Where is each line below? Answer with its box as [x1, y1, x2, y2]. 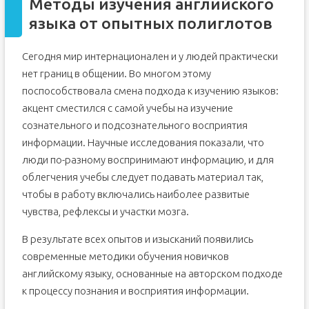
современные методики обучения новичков [21, 250, 229, 262]
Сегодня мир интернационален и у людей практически [21, 50, 278, 62]
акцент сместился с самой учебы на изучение [21, 102, 233, 114]
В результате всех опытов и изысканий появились [21, 233, 253, 245]
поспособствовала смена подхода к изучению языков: [21, 85, 279, 97]
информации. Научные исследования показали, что [21, 137, 264, 148]
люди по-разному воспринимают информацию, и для [21, 154, 274, 166]
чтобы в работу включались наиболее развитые [21, 188, 250, 200]
